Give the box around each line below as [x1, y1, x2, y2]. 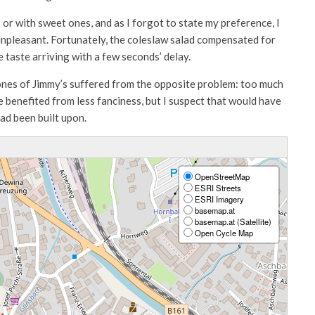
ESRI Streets [193, 181, 241, 193]
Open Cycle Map [193, 226, 253, 238]
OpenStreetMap [193, 170, 250, 182]
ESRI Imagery [193, 193, 244, 205]
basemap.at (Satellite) [193, 215, 271, 227]
